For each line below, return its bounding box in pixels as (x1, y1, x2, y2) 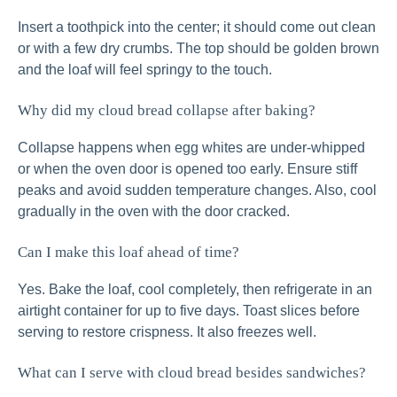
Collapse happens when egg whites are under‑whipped (18, 140, 365, 156)
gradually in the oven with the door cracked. (18, 204, 290, 220)
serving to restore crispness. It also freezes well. (18, 324, 316, 340)
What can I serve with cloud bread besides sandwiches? (18, 364, 366, 382)
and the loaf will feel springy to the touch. (18, 62, 272, 78)
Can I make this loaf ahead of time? (18, 244, 239, 261)
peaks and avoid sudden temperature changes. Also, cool (18, 183, 377, 198)
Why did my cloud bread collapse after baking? (18, 102, 315, 120)
